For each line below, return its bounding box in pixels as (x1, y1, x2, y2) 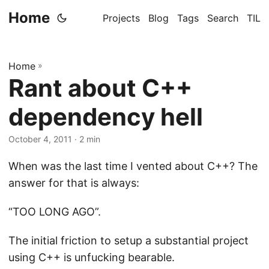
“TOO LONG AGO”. (8, 205, 104, 218)
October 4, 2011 (8, 134, 72, 144)
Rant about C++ (8, 73, 192, 103)
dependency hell (8, 102, 203, 131)
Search (207, 12, 238, 24)
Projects (103, 12, 140, 24)
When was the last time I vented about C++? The (8, 160, 258, 172)
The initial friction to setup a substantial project (8, 234, 249, 247)
